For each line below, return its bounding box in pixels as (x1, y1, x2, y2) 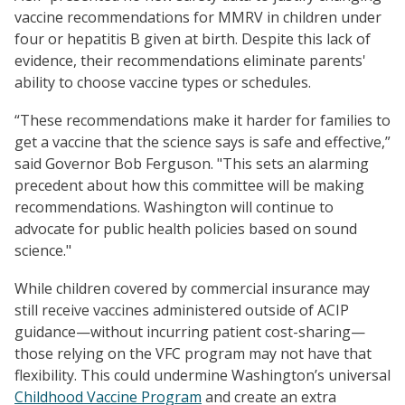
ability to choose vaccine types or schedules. (14, 71, 311, 92)
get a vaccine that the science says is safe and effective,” (14, 131, 391, 152)
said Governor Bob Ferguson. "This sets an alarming (14, 153, 369, 174)
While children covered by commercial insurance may (14, 278, 370, 298)
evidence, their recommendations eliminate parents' (14, 50, 366, 71)
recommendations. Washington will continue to (14, 196, 334, 217)
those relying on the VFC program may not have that (14, 343, 372, 363)
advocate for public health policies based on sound (14, 218, 357, 239)
